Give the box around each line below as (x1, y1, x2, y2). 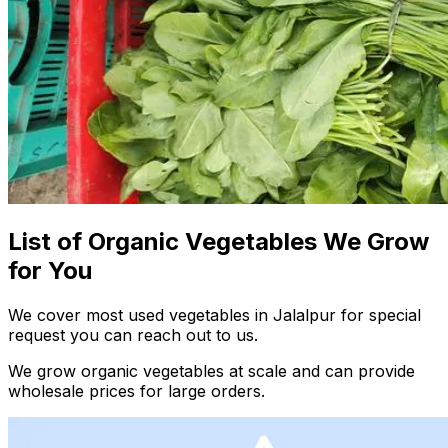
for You (8, 256, 92, 286)
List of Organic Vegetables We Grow (8, 227, 429, 257)
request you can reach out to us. (8, 325, 258, 346)
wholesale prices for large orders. (8, 381, 265, 402)
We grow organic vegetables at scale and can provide (8, 361, 415, 382)
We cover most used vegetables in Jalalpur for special (8, 305, 421, 326)
